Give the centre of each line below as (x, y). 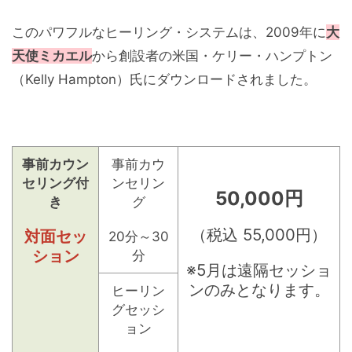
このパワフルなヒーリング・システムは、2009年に (169, 33)
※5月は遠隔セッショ (259, 270)
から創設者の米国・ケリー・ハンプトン (212, 56)
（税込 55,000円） (259, 235)
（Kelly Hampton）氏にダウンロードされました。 (164, 80)
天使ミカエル (52, 56)
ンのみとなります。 (259, 290)
